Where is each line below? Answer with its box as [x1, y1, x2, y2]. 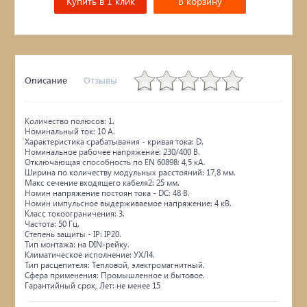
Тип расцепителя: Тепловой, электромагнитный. [25, 259, 206, 270]
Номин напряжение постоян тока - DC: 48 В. [25, 187, 191, 198]
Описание [25, 74, 68, 86]
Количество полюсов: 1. [25, 115, 115, 126]
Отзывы [84, 74, 118, 86]
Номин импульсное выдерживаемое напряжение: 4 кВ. [25, 197, 232, 208]
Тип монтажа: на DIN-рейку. [25, 238, 130, 249]
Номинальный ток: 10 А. [25, 125, 116, 136]
